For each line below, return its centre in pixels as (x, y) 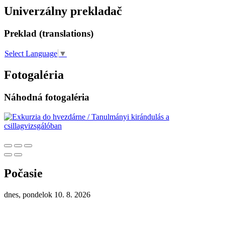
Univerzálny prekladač (63, 11)
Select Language (31, 54)
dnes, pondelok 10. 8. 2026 (47, 194)
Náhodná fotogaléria (47, 97)
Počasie (23, 173)
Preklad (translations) (49, 34)
